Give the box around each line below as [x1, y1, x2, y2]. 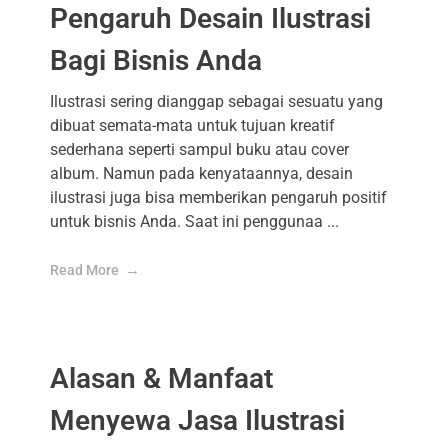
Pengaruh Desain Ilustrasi [50, 2, 371, 35]
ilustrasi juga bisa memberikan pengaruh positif [50, 188, 387, 207]
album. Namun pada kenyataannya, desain [50, 164, 353, 183]
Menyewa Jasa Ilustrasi [50, 404, 345, 437]
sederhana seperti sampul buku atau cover [50, 140, 349, 159]
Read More [50, 262, 119, 278]
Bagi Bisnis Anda [50, 44, 262, 77]
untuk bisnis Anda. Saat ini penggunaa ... [50, 212, 339, 231]
